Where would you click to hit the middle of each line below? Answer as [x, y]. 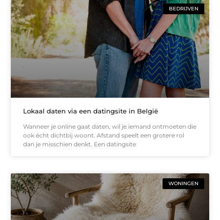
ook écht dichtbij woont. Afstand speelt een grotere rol [104, 135]
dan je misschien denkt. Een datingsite [80, 144]
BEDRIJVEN [183, 9]
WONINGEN [183, 183]
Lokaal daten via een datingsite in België [91, 111]
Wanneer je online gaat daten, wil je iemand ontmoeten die [110, 126]
